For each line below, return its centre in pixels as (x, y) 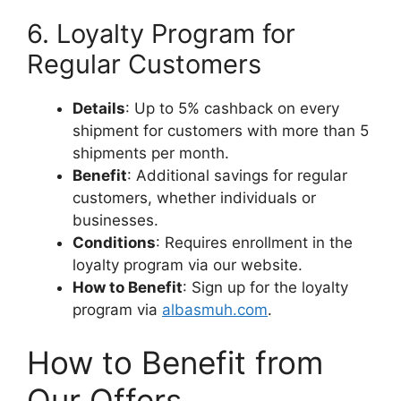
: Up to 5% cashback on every (232, 108)
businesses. (115, 220)
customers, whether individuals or (194, 197)
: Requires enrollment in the (254, 242)
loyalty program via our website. (188, 264)
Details (99, 108)
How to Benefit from (175, 363)
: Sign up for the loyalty (265, 287)
